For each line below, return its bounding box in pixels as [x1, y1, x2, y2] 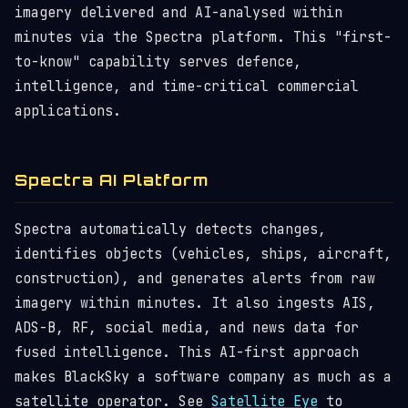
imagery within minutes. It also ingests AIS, [15, 294, 375, 312]
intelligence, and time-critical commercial [15, 77, 359, 96]
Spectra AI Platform [15, 170, 209, 189]
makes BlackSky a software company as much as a [15, 368, 392, 386]
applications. [15, 102, 121, 120]
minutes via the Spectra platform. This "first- [15, 28, 392, 46]
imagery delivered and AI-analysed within [15, 4, 342, 22]
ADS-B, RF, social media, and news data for [15, 319, 359, 337]
